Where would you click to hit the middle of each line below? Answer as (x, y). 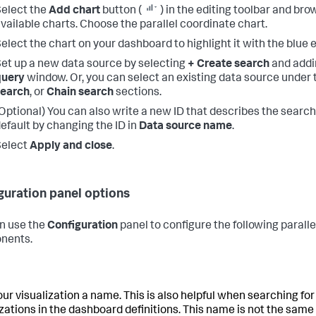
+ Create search (229, 65)
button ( (122, 11)
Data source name (186, 127)
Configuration (83, 226)
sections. (138, 93)
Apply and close (71, 147)
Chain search (80, 93)
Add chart (74, 11)
